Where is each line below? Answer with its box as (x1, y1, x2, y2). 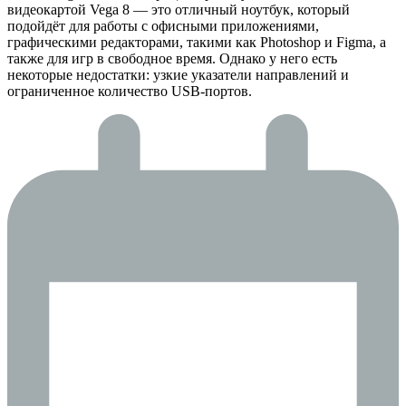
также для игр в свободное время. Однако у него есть (7, 51, 337, 66)
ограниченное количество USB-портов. (7, 83, 252, 99)
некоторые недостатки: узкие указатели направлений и (7, 67, 349, 82)
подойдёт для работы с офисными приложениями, (7, 18, 319, 34)
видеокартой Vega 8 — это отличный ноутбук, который (7, 2, 350, 17)
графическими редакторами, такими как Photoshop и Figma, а (7, 34, 386, 50)
